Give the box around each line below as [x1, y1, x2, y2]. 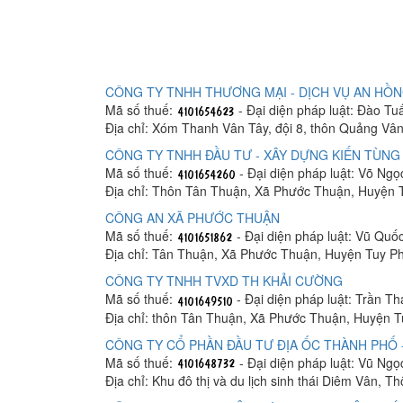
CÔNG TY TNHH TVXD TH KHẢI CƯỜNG [105, 272, 343, 291]
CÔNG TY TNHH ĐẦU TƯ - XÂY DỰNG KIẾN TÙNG [105, 146, 400, 165]
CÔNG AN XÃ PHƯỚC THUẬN [105, 209, 280, 228]
